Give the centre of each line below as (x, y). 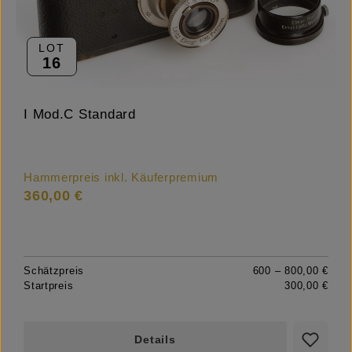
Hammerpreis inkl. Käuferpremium (121, 178)
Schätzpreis (54, 271)
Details (155, 340)
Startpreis (49, 286)
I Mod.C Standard (80, 115)
